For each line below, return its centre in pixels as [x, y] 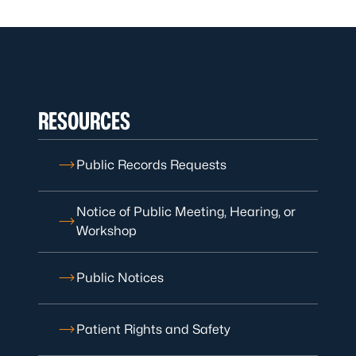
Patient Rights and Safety [153, 329]
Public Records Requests [151, 165]
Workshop [106, 231]
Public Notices [120, 278]
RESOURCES [84, 121]
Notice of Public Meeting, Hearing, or [186, 212]
